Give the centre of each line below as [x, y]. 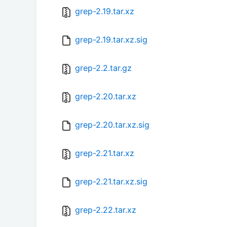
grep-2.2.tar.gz [103, 68]
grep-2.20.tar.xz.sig [112, 125]
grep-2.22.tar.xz [106, 210]
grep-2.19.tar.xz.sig [111, 40]
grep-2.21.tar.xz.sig [111, 182]
